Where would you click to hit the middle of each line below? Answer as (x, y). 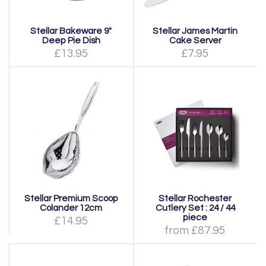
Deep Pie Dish (71, 40)
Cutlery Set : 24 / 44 (195, 208)
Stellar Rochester (195, 198)
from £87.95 (195, 230)
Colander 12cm (71, 208)
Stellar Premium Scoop (71, 198)
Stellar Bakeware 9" (71, 31)
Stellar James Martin (195, 31)
